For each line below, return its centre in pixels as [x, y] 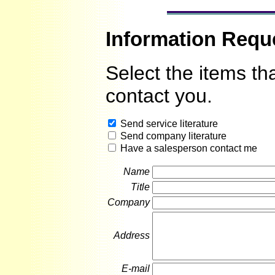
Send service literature [168, 124]
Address [132, 236]
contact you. [159, 96]
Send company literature [172, 136]
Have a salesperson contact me [188, 149]
